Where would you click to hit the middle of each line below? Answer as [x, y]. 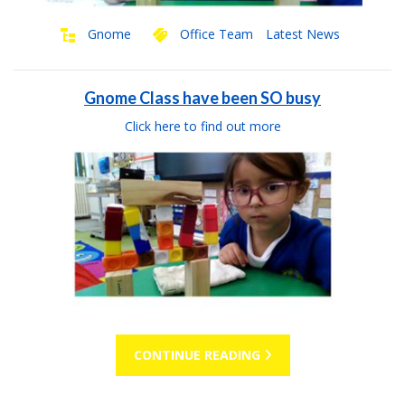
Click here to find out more [202, 126]
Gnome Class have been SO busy [202, 98]
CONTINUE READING [198, 355]
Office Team [217, 34]
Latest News [303, 34]
